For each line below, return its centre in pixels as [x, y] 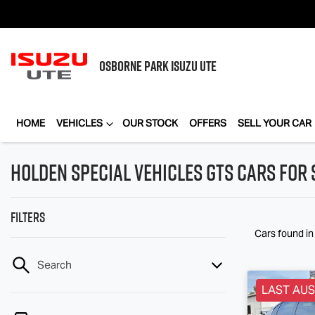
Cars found [280, 233]
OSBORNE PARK [135, 66]
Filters [28, 217]
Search [54, 265]
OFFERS [208, 123]
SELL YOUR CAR [275, 123]
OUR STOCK [150, 123]
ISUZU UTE [194, 66]
